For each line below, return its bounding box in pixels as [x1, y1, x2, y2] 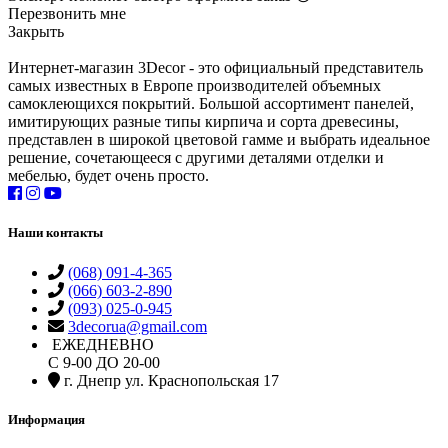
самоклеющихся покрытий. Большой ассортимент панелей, [8, 95, 414, 113]
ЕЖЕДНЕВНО [48, 335, 154, 353]
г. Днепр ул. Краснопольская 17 [60, 371, 279, 389]
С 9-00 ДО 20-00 [48, 353, 160, 371]
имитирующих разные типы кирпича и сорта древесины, [8, 113, 399, 131]
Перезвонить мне [8, 5, 126, 23]
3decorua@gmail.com [68, 317, 207, 335]
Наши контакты [8, 225, 103, 241]
